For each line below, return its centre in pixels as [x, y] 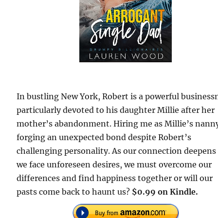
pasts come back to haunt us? [74, 191]
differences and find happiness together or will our [115, 178]
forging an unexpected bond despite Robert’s [104, 137]
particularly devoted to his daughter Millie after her [116, 110]
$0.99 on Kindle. [165, 191]
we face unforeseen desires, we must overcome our [114, 164]
